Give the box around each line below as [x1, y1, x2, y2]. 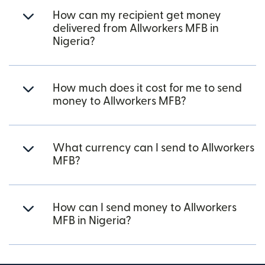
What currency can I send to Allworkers [53, 143, 254, 154]
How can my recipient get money [53, 10, 221, 21]
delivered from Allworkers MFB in [53, 23, 219, 34]
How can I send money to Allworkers [53, 202, 237, 214]
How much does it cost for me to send [53, 83, 242, 94]
